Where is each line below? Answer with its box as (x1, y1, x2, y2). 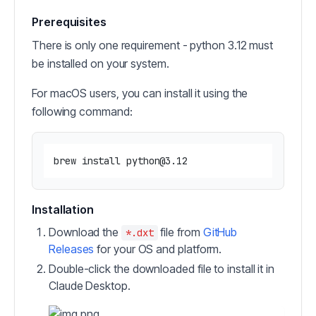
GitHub (202, 225, 238, 240)
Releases (49, 242, 95, 257)
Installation (32, 202, 95, 217)
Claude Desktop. (49, 279, 130, 293)
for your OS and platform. (94, 242, 222, 257)
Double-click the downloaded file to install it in (49, 262, 275, 276)
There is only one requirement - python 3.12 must (32, 38, 274, 53)
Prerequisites (32, 15, 107, 30)
